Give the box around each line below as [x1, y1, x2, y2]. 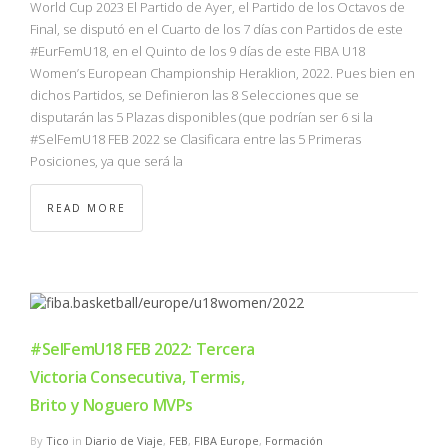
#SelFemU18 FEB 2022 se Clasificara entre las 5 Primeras [30, 130, 361, 148]
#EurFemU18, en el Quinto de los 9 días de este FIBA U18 [30, 42, 365, 60]
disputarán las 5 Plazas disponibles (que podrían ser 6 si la [30, 108, 373, 126]
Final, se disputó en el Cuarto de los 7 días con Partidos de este [30, 20, 403, 38]
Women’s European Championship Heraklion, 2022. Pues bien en [30, 64, 415, 82]
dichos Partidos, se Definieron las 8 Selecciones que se [30, 86, 359, 104]
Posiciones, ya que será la [30, 152, 183, 170]
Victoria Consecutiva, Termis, [30, 366, 245, 389]
